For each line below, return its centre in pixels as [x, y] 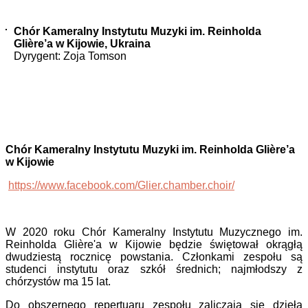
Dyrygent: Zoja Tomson [70, 56]
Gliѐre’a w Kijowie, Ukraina [82, 44]
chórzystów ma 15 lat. [59, 282]
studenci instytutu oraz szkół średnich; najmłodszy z [154, 269]
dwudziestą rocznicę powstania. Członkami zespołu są [154, 257]
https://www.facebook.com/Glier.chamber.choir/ [121, 186]
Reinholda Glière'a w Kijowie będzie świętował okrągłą [154, 245]
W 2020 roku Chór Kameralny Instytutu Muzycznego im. [154, 232]
